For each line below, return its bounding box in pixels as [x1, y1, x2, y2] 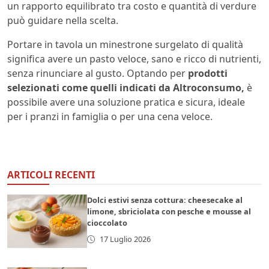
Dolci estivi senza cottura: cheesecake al [87, 195, 243, 206]
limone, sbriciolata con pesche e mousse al [87, 206, 252, 217]
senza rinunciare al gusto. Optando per [7, 67, 188, 80]
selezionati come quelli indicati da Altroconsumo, [7, 81, 244, 95]
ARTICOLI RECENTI [7, 168, 95, 182]
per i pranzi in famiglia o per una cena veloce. [7, 110, 213, 124]
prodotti [188, 67, 228, 80]
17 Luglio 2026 [99, 234, 151, 245]
